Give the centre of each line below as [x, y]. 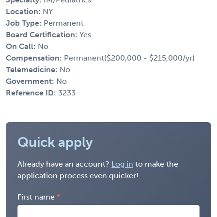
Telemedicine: [33, 69]
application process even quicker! [78, 175]
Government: [31, 81]
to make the [156, 164]
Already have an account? [64, 164]
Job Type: [25, 23]
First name [36, 197]
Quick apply [55, 142]
